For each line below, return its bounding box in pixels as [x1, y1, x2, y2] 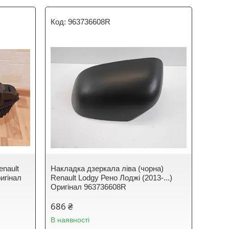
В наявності [51, 215, 90, 224]
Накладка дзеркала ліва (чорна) [51, 164, 164, 173]
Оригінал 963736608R [51, 182, 127, 191]
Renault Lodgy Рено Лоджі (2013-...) [51, 173, 173, 182]
